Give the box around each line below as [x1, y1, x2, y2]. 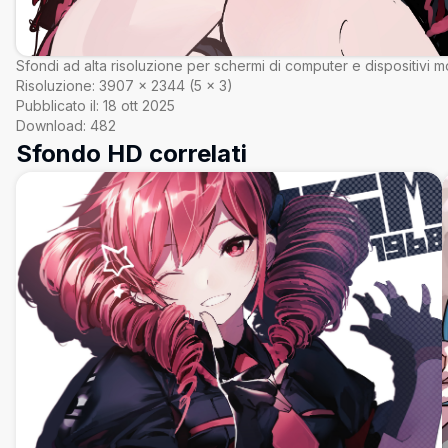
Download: [16, 116, 86, 134]
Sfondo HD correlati [16, 138, 247, 168]
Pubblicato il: [16, 96, 99, 114]
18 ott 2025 [103, 96, 175, 114]
